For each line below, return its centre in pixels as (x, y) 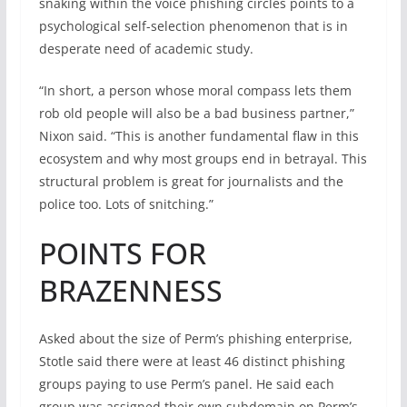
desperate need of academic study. (146, 49)
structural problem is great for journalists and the (191, 181)
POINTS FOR (122, 253)
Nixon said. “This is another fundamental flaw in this (199, 136)
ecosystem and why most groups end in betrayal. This (203, 159)
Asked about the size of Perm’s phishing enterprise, (195, 338)
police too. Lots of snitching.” (126, 204)
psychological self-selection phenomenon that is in (193, 26)
